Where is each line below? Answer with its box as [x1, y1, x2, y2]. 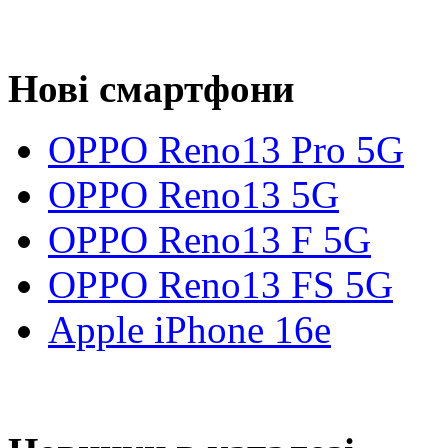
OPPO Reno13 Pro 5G [48, 128, 404, 171]
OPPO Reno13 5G [48, 173, 339, 216]
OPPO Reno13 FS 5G [48, 263, 393, 306]
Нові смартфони [8, 67, 294, 110]
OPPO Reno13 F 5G [48, 218, 371, 261]
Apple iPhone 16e [48, 308, 331, 351]
